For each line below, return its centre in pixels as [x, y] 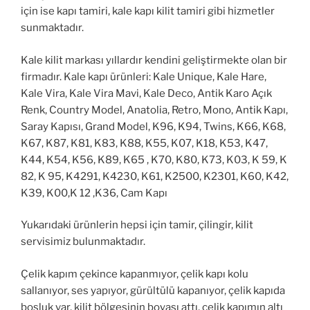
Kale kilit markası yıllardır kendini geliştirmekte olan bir [154, 60]
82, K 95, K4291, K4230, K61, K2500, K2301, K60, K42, [155, 176]
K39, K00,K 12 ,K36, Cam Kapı [94, 193]
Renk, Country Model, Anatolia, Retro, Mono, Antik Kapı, [154, 110]
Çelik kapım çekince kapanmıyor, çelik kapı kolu [135, 274]
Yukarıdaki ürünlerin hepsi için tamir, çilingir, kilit [137, 225]
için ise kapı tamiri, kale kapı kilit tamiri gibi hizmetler [148, 11]
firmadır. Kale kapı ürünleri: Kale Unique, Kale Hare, [144, 76]
